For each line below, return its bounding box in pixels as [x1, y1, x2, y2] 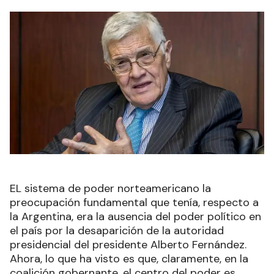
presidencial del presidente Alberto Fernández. [10, 237, 246, 253]
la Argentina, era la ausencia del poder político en [10, 209, 261, 224]
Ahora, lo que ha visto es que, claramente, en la [10, 251, 248, 267]
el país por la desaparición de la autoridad [10, 223, 224, 239]
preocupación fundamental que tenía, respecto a [10, 195, 259, 210]
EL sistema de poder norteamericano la [10, 181, 211, 196]
